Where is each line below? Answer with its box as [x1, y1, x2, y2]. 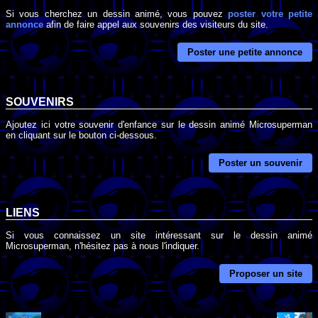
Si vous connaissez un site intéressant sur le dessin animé [6, 229, 312, 241]
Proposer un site [229, 268, 302, 279]
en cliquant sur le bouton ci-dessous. [6, 129, 157, 141]
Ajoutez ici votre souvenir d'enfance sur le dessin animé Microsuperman [6, 119, 312, 130]
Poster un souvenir [219, 158, 302, 168]
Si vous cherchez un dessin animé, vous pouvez [6, 8, 229, 19]
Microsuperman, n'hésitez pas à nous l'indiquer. [6, 240, 199, 251]
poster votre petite [228, 8, 313, 19]
